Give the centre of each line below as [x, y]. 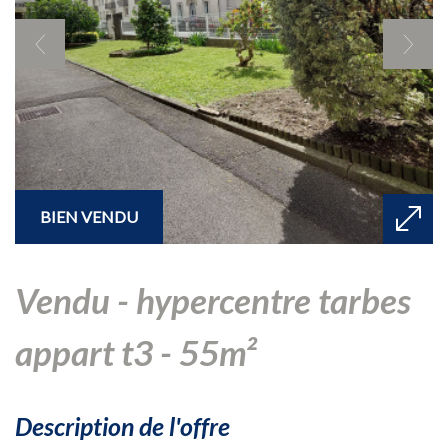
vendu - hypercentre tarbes [25, 299]
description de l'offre [131, 425]
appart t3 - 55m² [136, 351]
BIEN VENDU [89, 216]
